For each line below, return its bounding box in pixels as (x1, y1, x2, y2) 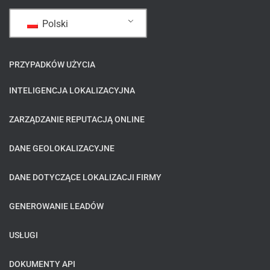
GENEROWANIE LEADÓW (9, 201, 104, 212)
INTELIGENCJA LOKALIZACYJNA (9, 86, 135, 96)
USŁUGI (9, 230, 38, 240)
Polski (39, 17, 68, 30)
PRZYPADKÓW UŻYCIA (9, 60, 95, 70)
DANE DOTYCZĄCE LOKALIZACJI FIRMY (9, 172, 162, 183)
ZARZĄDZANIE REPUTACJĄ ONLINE (9, 115, 145, 125)
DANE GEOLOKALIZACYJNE (9, 143, 115, 154)
